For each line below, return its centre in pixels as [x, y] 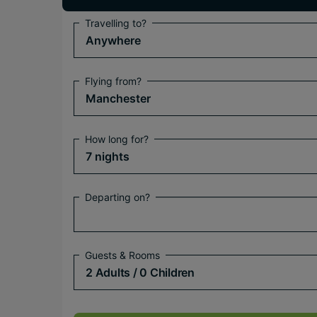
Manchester [118, 98]
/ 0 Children [163, 272]
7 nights [108, 156]
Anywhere [113, 40]
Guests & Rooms [122, 255]
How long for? [117, 139]
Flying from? [113, 81]
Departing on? [117, 197]
